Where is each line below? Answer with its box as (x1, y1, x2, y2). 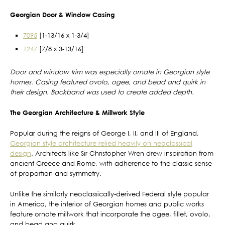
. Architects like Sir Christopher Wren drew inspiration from (31, 149, 213, 157)
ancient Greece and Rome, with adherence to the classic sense (10, 159, 212, 167)
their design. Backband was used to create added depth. (10, 87, 194, 96)
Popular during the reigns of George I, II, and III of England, (10, 129, 199, 137)
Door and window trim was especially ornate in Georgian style (10, 67, 209, 76)
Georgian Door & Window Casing (10, 10, 115, 19)
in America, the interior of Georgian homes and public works (10, 199, 204, 208)
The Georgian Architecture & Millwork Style (10, 108, 145, 117)
